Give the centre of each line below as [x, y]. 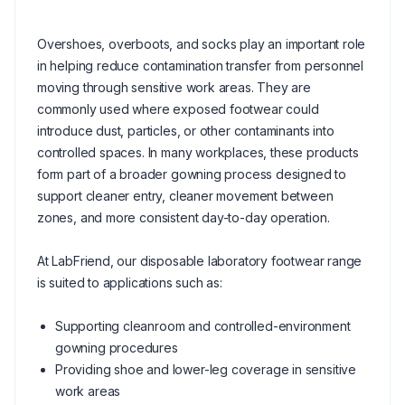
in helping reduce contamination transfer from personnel [201, 66]
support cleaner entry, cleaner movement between [185, 196]
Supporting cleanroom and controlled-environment [203, 326]
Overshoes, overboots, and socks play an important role [202, 44]
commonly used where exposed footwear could [178, 109]
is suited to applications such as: [130, 283]
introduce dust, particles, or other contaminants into [186, 131]
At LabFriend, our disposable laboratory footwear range [200, 261]
